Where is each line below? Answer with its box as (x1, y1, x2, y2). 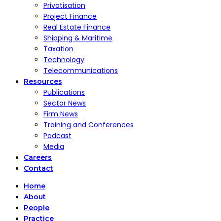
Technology (43, 55, 84, 65)
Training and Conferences (43, 120, 134, 130)
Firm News (43, 109, 78, 119)
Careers (24, 153, 52, 162)
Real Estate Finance (43, 22, 110, 32)
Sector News (43, 98, 86, 108)
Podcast (43, 131, 72, 141)
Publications (43, 87, 85, 97)
